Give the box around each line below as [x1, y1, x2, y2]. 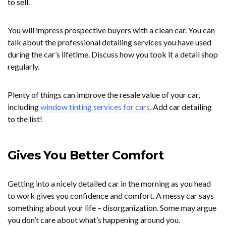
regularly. [8, 62, 39, 71]
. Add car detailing [150, 102, 212, 111]
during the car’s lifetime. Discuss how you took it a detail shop [8, 49, 218, 59]
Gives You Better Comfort [8, 148, 163, 162]
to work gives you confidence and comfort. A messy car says [8, 191, 214, 200]
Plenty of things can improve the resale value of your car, [8, 90, 200, 99]
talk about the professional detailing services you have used [8, 37, 211, 47]
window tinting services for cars [40, 102, 150, 111]
